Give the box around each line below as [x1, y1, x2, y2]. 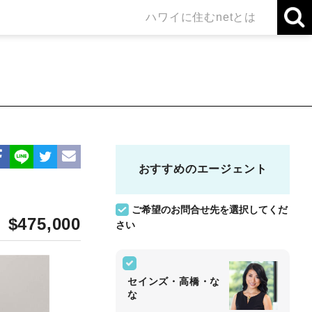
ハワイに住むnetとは [146, 10, 256, 23]
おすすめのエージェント [138, 163, 267, 175]
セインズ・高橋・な [127, 276, 221, 287]
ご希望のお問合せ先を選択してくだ [132, 204, 288, 216]
